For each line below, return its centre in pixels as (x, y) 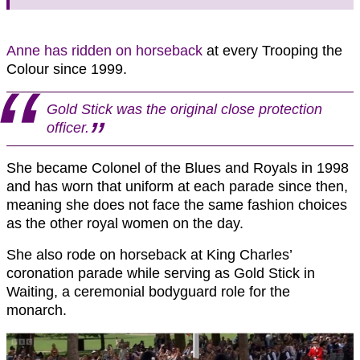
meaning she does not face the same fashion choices (177, 205)
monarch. (37, 310)
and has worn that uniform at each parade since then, (177, 186)
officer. (68, 127)
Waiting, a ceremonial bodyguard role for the (148, 291)
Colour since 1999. (67, 69)
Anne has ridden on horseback (104, 50)
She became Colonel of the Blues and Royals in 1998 (178, 168)
